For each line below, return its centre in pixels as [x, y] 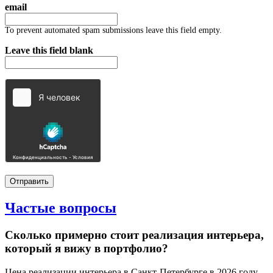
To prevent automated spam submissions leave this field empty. [113, 30]
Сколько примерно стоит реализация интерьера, [134, 235]
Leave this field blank [49, 51]
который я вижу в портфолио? [87, 248]
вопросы [88, 207]
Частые [32, 207]
